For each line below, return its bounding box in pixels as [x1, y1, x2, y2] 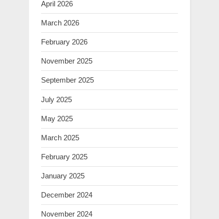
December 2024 [41, 191, 92, 199]
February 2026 [41, 38, 88, 46]
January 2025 [41, 172, 85, 180]
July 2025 [41, 95, 72, 104]
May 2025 [41, 114, 73, 123]
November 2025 [41, 57, 92, 66]
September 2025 [41, 76, 94, 85]
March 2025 [41, 133, 79, 142]
